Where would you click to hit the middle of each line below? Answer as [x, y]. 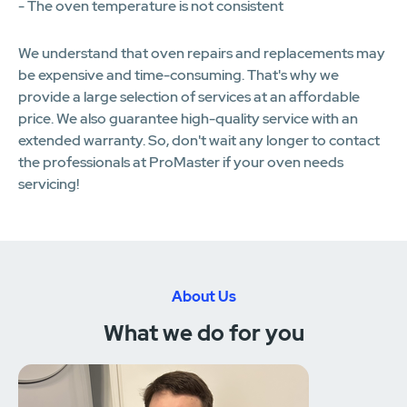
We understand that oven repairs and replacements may [202, 53]
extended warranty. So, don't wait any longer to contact [199, 140]
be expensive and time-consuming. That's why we [179, 74]
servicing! [49, 184]
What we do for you [203, 333]
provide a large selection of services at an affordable [189, 96]
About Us [203, 296]
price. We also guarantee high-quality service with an [188, 118]
